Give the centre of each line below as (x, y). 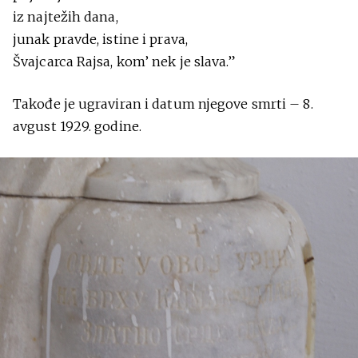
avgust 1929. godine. (78, 126)
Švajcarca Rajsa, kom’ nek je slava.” (124, 62)
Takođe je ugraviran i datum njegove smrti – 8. (163, 104)
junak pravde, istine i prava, (100, 39)
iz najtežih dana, (66, 17)
